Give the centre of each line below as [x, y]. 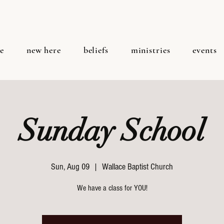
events [205, 50]
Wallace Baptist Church [137, 167]
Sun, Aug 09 [70, 167]
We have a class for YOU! [112, 188]
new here [43, 50]
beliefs [96, 50]
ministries [150, 50]
